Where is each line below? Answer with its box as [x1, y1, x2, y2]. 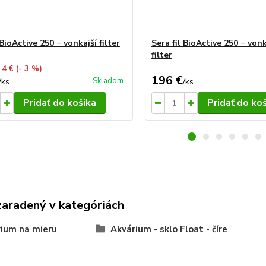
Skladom [92, 75, 123, 86]
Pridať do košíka [23, 96, 96, 109]
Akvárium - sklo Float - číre [110, 223, 228, 235]
